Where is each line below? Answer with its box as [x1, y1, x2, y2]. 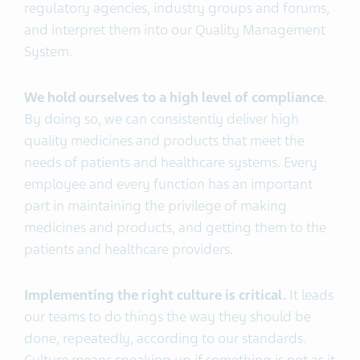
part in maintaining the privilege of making [24, 197, 287, 215]
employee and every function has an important [24, 175, 313, 194]
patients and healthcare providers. [24, 240, 233, 259]
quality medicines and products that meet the [24, 132, 305, 150]
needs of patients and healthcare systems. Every [24, 153, 317, 172]
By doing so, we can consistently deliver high [24, 110, 299, 129]
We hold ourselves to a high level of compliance [24, 88, 324, 107]
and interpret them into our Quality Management [24, 21, 325, 39]
